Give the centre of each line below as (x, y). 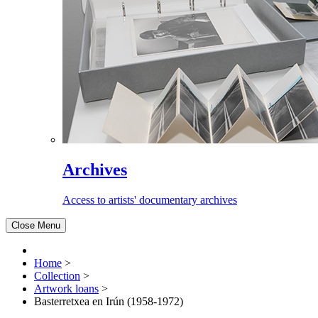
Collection (57, 275)
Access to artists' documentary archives (150, 199)
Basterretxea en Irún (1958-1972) (109, 301)
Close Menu (36, 225)
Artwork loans (66, 288)
